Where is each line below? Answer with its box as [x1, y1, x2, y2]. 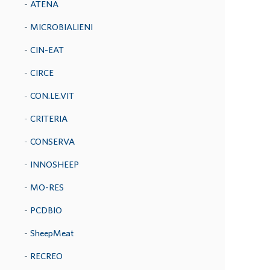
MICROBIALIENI [30, 22, 93, 32]
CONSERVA [30, 136, 75, 146]
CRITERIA [30, 113, 67, 124]
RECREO [30, 251, 63, 261]
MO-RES [30, 182, 64, 192]
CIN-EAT [30, 45, 64, 55]
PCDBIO [30, 205, 62, 215]
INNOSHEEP [30, 159, 79, 169]
